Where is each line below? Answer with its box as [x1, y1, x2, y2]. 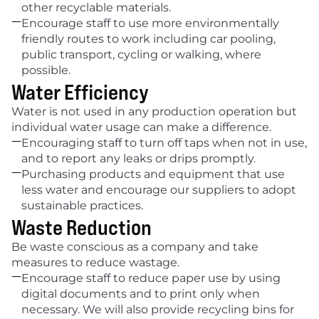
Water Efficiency [11, 78, 149, 104]
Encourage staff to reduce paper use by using [21, 271, 281, 285]
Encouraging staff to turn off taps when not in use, [21, 136, 307, 150]
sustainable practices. [21, 199, 143, 212]
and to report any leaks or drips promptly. [21, 152, 256, 165]
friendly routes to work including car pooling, [21, 32, 276, 46]
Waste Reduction [11, 214, 152, 239]
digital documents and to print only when [21, 287, 260, 300]
